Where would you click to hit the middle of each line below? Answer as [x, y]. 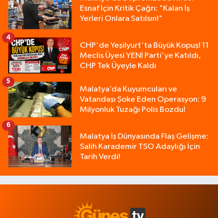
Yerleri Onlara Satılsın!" [121, 18]
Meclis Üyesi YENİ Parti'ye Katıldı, [140, 55]
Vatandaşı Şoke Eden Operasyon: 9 [143, 99]
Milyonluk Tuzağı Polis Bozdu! [133, 109]
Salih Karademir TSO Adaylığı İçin [140, 146]
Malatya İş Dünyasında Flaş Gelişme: [144, 136]
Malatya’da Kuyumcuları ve [128, 89]
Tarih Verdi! [100, 157]
